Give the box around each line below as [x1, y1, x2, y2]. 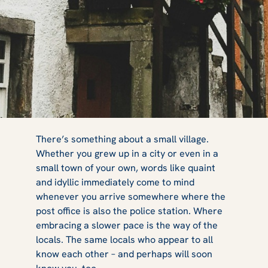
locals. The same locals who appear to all [36, 233, 213, 246]
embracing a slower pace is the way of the [36, 218, 218, 232]
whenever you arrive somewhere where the [36, 190, 226, 203]
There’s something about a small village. [36, 132, 209, 145]
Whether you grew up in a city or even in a [36, 147, 218, 160]
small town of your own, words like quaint [36, 161, 215, 174]
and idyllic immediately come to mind [36, 175, 194, 188]
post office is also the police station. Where [36, 204, 223, 217]
